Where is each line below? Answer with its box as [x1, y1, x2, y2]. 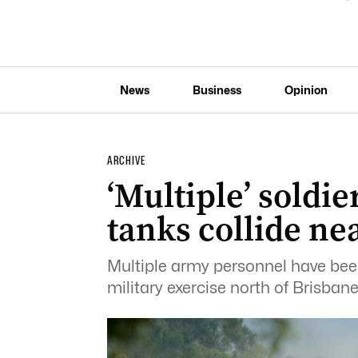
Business [192, 82, 241, 97]
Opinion [284, 82, 328, 97]
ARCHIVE [106, 153, 145, 168]
